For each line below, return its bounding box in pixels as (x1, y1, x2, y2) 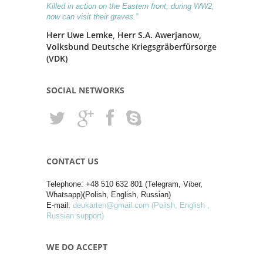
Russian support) (46, 211, 104, 220)
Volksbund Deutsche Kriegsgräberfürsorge (46, 41, 217, 52)
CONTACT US (46, 155, 99, 167)
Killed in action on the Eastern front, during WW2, (46, 1, 214, 11)
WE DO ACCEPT (46, 241, 107, 252)
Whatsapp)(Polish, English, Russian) (46, 190, 171, 199)
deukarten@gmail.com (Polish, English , (73, 200, 210, 210)
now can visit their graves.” (46, 12, 138, 21)
